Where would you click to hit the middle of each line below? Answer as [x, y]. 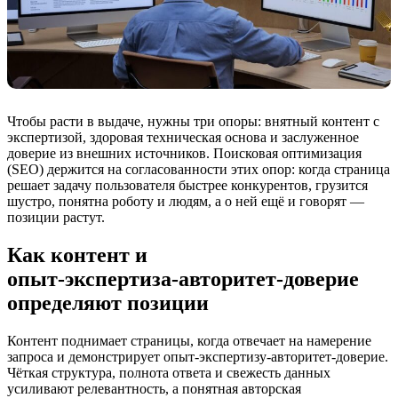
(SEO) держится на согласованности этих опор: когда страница [199, 170]
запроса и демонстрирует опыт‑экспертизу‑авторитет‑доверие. [198, 357]
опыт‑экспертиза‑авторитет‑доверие [183, 279]
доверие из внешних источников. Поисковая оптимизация [184, 154]
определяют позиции [108, 303]
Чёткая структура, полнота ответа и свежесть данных [169, 373]
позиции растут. [56, 218]
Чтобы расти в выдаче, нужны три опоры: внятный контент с [193, 122]
